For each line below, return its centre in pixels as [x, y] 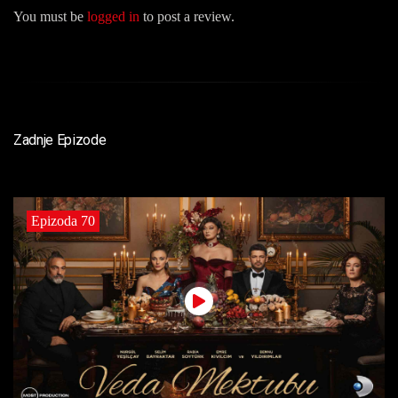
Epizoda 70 [63, 220]
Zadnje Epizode [60, 139]
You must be [50, 16]
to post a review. [187, 16]
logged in [113, 16]
